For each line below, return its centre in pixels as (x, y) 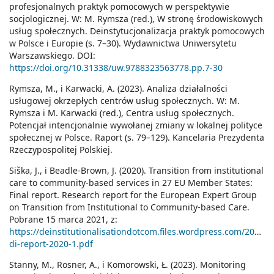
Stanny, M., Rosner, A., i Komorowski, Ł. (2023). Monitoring (128, 265)
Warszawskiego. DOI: (52, 56)
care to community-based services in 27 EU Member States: (131, 183)
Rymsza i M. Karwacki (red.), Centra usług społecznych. (122, 113)
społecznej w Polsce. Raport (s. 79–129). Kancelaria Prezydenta (137, 138)
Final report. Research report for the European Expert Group (133, 195)
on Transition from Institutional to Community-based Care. (129, 207)
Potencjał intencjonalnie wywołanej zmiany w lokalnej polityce (136, 125)
